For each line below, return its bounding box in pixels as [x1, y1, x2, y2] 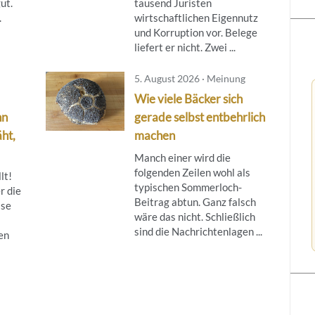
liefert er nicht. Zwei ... [134, 40, 236, 53]
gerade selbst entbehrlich [134, 109, 265, 124]
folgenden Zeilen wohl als [134, 165, 250, 179]
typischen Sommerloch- [134, 180, 242, 193]
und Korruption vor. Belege [134, 25, 257, 39]
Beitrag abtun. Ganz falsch [134, 195, 256, 208]
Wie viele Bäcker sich [134, 91, 243, 106]
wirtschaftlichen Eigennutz [134, 11, 258, 24]
